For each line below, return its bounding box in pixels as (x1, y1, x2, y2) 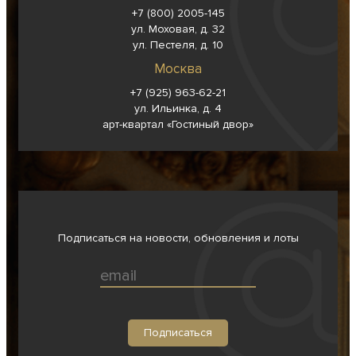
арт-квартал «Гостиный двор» (103, 117, 253, 131)
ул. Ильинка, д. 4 (134, 101, 222, 115)
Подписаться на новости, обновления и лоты (57, 231, 299, 246)
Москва (154, 60, 202, 77)
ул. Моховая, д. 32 (131, 21, 225, 36)
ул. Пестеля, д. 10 (133, 37, 223, 52)
